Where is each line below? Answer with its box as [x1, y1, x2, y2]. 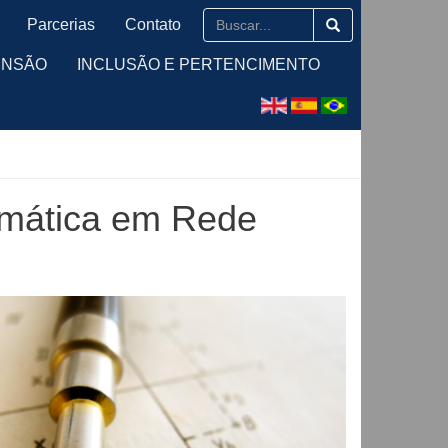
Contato [125, 16, 181, 33]
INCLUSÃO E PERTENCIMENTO [77, 56, 320, 73]
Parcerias [27, 16, 95, 33]
